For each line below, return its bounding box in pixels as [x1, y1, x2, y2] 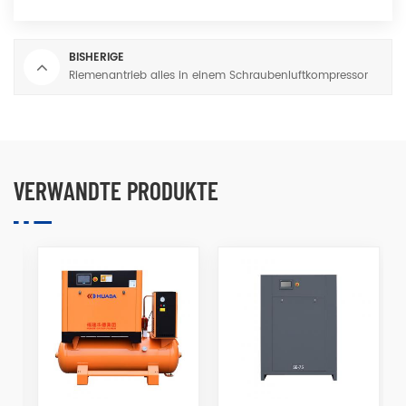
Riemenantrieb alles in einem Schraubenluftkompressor [69, 66, 368, 84]
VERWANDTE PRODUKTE [14, 174, 218, 206]
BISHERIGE [69, 48, 124, 66]
